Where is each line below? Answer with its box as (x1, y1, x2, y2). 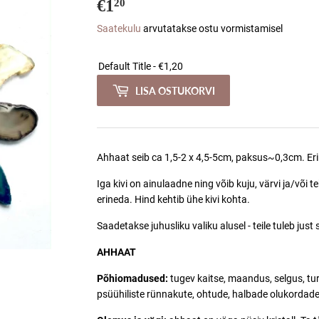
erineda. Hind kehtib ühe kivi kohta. (97, 194, 250, 206)
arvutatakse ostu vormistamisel (141, 23, 283, 35)
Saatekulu (97, 23, 141, 35)
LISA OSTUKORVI (135, 84, 215, 97)
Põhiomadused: (97, 273, 170, 285)
